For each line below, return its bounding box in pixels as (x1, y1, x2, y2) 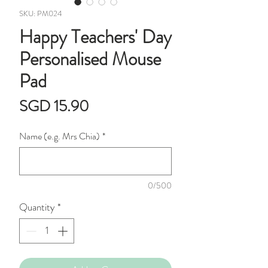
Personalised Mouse (19, 45, 161, 73)
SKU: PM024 (19, 8, 62, 20)
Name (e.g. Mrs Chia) (19, 129, 100, 144)
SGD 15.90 (19, 95, 89, 118)
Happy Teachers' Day (19, 23, 172, 51)
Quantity (19, 200, 55, 215)
